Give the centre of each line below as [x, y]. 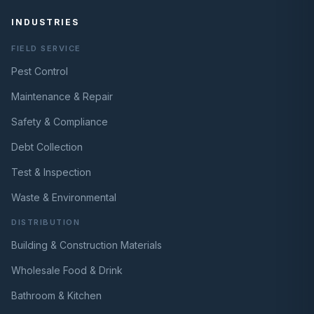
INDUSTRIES [45, 22]
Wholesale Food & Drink [67, 271]
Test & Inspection [51, 172]
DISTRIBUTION [46, 223]
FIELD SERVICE [46, 49]
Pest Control [40, 71]
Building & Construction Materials [87, 245]
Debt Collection [47, 147]
